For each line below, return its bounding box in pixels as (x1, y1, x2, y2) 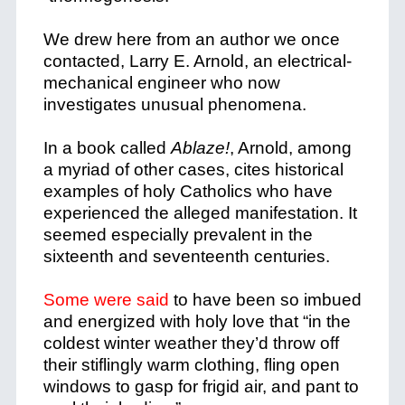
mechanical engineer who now (42, 73, 280, 92)
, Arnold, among (229, 138, 352, 157)
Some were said (42, 290, 169, 309)
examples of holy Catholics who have (42, 182, 333, 201)
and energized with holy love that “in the (42, 312, 351, 331)
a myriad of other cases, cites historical (42, 160, 344, 179)
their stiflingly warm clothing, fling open (42, 355, 340, 374)
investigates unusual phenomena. (42, 95, 306, 114)
